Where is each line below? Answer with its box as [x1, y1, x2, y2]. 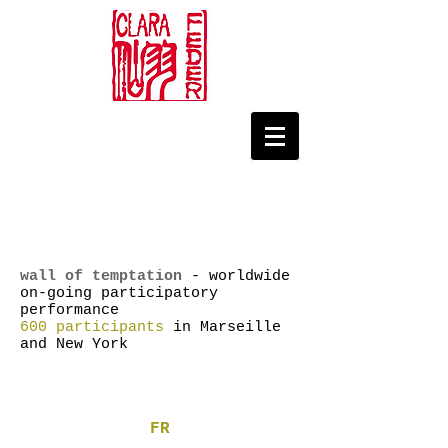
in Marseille [164, 319, 281, 336]
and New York [20, 336, 128, 353]
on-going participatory [20, 285, 218, 302]
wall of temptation [20, 268, 182, 285]
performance [20, 302, 119, 319]
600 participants [20, 319, 164, 336]
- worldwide [182, 268, 290, 285]
